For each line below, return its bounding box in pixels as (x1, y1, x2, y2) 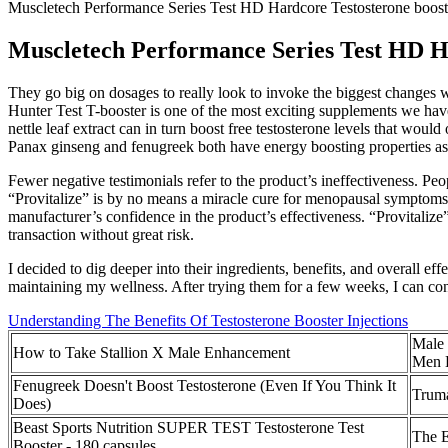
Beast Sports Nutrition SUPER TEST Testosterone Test (13, 418, 364, 436)
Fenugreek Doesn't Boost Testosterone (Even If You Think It (13, 376, 396, 394)
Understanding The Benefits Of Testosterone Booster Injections (8, 311, 408, 329)
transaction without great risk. (8, 225, 194, 243)
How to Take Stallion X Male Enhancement (13, 343, 290, 361)
